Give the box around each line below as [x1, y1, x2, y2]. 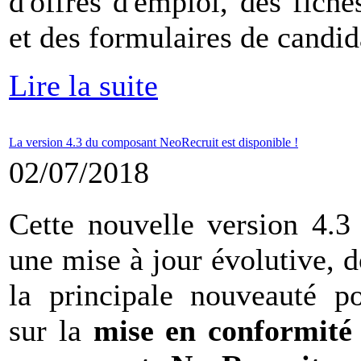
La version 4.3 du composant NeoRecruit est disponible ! [9, 135, 298, 149]
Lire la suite [9, 68, 158, 102]
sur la [9, 313, 93, 347]
